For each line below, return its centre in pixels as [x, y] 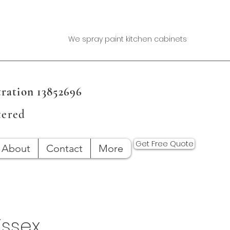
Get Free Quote [164, 143]
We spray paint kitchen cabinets [128, 39]
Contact [64, 148]
